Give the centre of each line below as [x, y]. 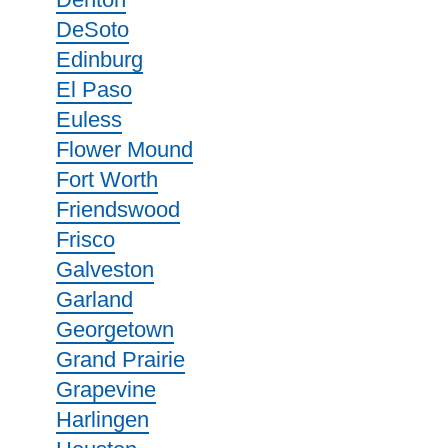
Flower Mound [124, 149]
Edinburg [99, 59]
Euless [89, 119]
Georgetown [115, 329]
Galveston [105, 269]
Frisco [85, 239]
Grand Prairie [120, 359]
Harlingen [102, 419]
